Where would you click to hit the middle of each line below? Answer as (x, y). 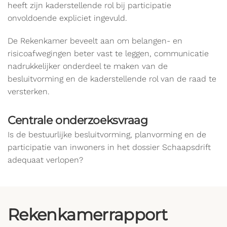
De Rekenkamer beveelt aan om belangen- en (95, 41)
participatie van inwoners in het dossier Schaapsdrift (109, 147)
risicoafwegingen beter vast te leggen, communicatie (108, 53)
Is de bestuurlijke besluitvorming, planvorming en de (107, 135)
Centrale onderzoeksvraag (78, 120)
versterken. (29, 91)
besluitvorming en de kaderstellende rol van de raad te (112, 79)
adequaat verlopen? (45, 160)
